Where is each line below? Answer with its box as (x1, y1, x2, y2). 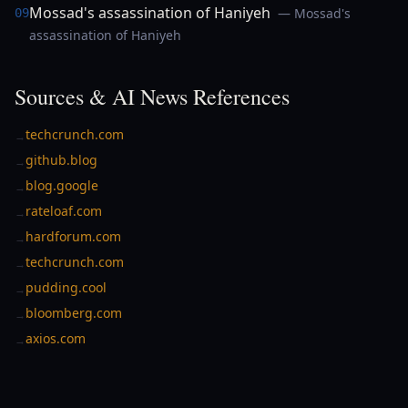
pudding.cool (25, 279, 107, 296)
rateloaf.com (25, 202, 102, 219)
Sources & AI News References (15, 82, 290, 111)
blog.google (25, 177, 98, 194)
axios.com (25, 330, 86, 347)
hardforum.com (25, 228, 121, 245)
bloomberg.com (25, 304, 122, 321)
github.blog (25, 151, 97, 168)
